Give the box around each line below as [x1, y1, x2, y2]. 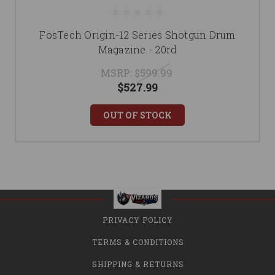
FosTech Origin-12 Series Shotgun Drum [39, 28, 236, 42]
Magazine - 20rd [98, 43, 177, 56]
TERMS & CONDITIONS [91, 237, 184, 247]
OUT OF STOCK [103, 109, 172, 122]
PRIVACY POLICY [103, 215, 173, 225]
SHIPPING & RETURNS [91, 259, 184, 269]
